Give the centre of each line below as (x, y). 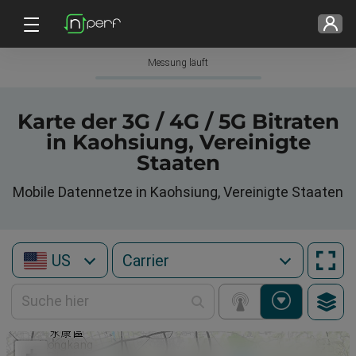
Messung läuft (178, 63)
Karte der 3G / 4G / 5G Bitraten (178, 122)
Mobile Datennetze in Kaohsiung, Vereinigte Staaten (178, 192)
